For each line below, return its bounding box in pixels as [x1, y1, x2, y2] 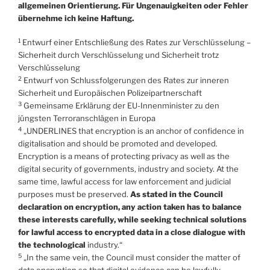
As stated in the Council [130, 189, 223, 199]
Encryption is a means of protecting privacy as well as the [18, 151, 230, 162]
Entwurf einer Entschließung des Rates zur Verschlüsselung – [22, 37, 251, 48]
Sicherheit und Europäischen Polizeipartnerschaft [18, 88, 202, 98]
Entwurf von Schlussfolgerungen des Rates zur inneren [22, 75, 229, 86]
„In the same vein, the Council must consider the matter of [22, 253, 240, 263]
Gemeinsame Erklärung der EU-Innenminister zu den [22, 101, 219, 111]
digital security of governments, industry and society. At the [18, 164, 239, 174]
